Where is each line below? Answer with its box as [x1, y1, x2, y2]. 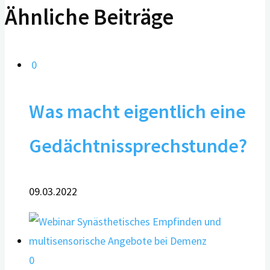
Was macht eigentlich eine [29, 98, 246, 124]
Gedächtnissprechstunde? [29, 133, 247, 158]
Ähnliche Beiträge [5, 2, 174, 31]
